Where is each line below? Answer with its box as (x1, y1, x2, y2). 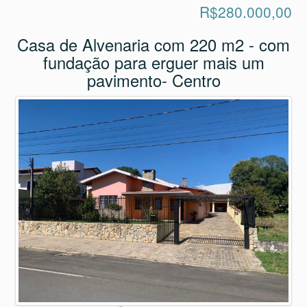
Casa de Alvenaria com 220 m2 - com (17, 25, 290, 49)
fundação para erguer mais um (42, 43, 265, 67)
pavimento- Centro (86, 61, 221, 85)
